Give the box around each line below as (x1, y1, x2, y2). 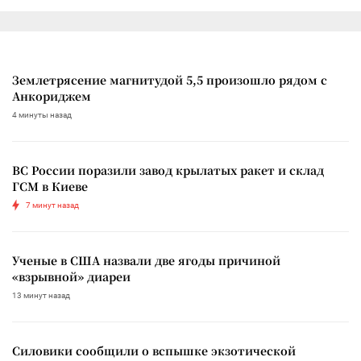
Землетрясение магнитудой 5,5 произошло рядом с (12, 71, 327, 88)
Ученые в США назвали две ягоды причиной (12, 251, 280, 268)
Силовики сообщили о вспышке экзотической (12, 342, 296, 359)
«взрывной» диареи (12, 268, 131, 284)
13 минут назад (12, 290, 70, 300)
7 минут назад (26, 200, 79, 210)
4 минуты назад (12, 110, 72, 119)
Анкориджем (12, 87, 91, 104)
